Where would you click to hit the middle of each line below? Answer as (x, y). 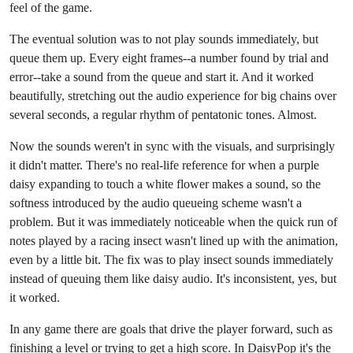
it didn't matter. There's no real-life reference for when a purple (164, 165)
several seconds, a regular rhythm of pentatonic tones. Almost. (163, 114)
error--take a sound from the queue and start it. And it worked (162, 76)
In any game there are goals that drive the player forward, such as (171, 329)
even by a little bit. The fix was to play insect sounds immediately (171, 259)
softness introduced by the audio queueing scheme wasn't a (156, 203)
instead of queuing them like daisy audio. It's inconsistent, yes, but (173, 278)
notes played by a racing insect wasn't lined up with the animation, (174, 240)
